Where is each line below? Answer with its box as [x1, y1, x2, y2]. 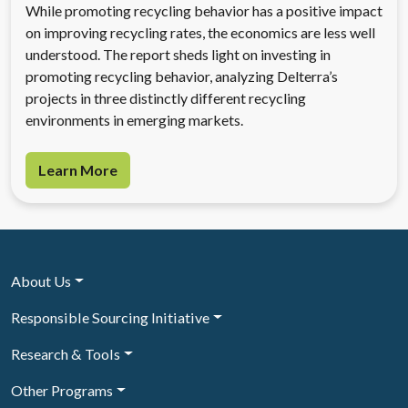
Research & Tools [11, 344, 120, 362]
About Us [11, 271, 71, 290]
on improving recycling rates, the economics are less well [25, 23, 375, 41]
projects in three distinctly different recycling [25, 88, 306, 107]
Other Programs [11, 381, 113, 399]
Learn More [38, 161, 117, 179]
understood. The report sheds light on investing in [25, 45, 331, 63]
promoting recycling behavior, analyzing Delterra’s [25, 66, 338, 85]
